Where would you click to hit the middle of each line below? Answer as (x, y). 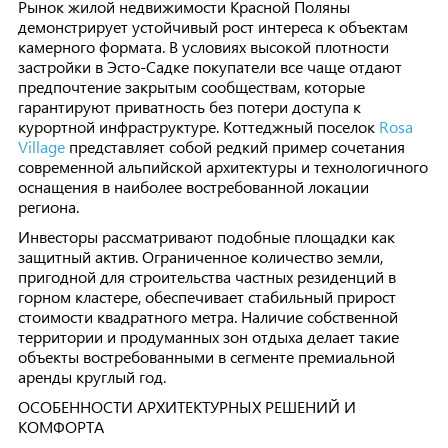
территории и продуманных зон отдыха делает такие (208, 336)
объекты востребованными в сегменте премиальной (206, 356)
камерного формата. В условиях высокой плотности (203, 46)
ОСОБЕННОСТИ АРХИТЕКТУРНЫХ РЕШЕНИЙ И (186, 406)
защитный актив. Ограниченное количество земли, (200, 256)
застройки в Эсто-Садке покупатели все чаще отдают (209, 66)
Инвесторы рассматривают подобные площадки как (206, 236)
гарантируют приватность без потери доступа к (189, 106)
